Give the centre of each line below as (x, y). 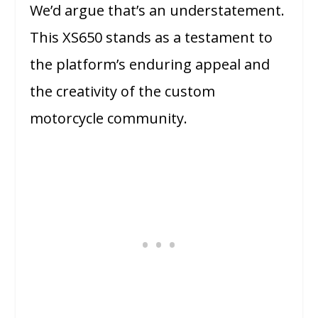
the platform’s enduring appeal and (150, 65)
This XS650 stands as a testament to (152, 38)
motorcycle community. (109, 119)
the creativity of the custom (123, 92)
